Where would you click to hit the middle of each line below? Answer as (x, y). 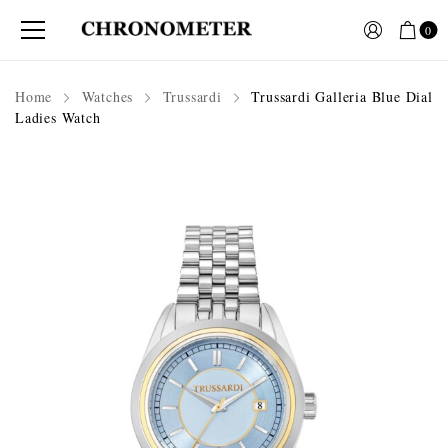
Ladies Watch (58, 117)
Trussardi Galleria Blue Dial (339, 96)
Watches (107, 96)
